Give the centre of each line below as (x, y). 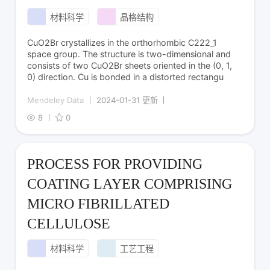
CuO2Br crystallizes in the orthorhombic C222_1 (122, 43)
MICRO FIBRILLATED (99, 203)
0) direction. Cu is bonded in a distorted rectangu (126, 77)
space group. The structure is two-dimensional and (129, 54)
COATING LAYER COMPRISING (130, 184)
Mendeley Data (56, 100)
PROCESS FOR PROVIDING (115, 164)
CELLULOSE (69, 223)
